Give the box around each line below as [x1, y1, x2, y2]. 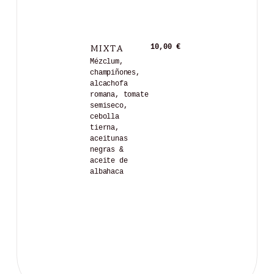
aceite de [90, 157, 128, 166]
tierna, [90, 124, 119, 133]
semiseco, [90, 102, 128, 111]
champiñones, [90, 68, 140, 78]
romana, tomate [90, 91, 149, 100]
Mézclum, [90, 57, 124, 67]
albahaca [90, 168, 124, 177]
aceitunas [90, 135, 128, 144]
